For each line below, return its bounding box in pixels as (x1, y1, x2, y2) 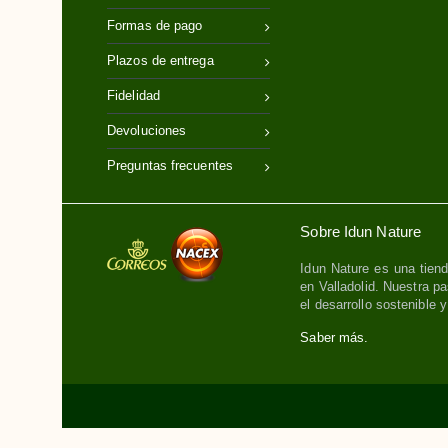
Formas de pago (107, 17, 203, 33)
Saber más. (300, 329, 369, 345)
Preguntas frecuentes (107, 157, 233, 173)
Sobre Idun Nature (300, 222, 422, 240)
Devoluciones (107, 122, 187, 138)
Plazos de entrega (107, 52, 214, 68)
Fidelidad (107, 87, 160, 103)
